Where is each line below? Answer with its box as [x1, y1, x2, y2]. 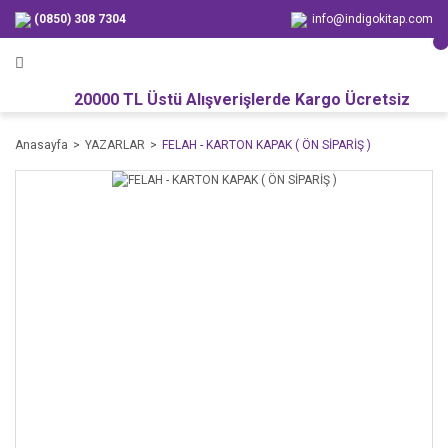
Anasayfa [15, 138, 68, 152]
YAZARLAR [85, 138, 145, 152]
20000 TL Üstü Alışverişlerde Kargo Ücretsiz [38, 90, 410, 109]
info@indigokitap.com [312, 12, 433, 26]
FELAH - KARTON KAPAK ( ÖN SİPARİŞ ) [162, 138, 371, 152]
